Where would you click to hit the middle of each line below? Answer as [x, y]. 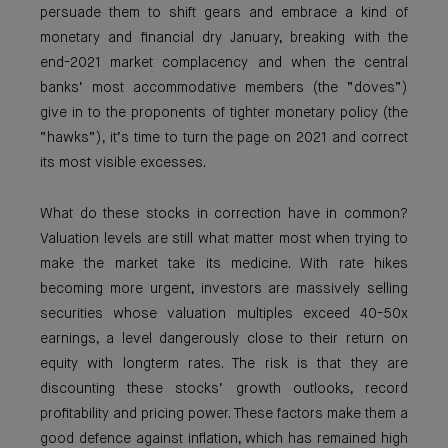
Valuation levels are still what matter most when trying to [224, 239]
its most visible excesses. [123, 163]
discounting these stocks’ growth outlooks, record [224, 389]
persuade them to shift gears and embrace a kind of [224, 13]
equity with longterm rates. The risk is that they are [224, 364]
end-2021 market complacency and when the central [224, 63]
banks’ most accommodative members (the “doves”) [224, 88]
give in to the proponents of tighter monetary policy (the [224, 113]
